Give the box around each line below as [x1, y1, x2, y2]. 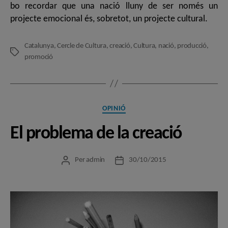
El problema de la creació [10, 125, 182, 143]
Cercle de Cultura [57, 42, 106, 50]
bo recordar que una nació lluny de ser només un [10, 1, 218, 11]
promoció [24, 53, 53, 61]
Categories [113, 101, 152, 111]
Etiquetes [10, 48, 37, 56]
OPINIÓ [102, 104, 126, 112]
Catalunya [24, 42, 54, 50]
